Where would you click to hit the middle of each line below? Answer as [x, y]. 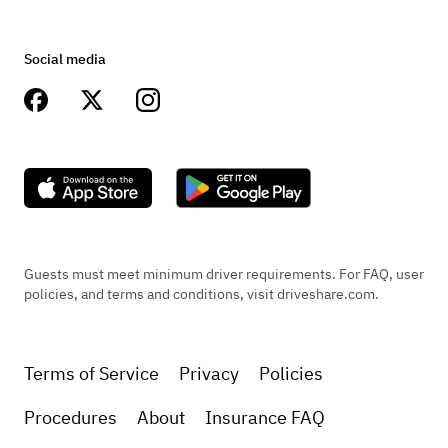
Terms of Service [91, 374]
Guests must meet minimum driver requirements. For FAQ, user [224, 274]
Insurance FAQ [265, 418]
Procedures [70, 418]
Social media [65, 59]
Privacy [209, 374]
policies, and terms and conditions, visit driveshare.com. [201, 294]
